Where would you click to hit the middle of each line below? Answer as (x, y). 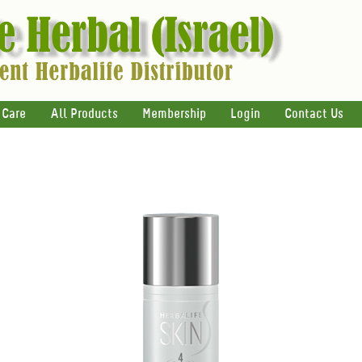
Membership (174, 114)
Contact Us (314, 114)
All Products (84, 114)
